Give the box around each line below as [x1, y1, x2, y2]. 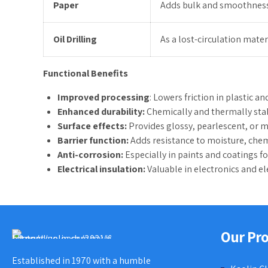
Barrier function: [57, 134, 129, 147]
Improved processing [57, 91, 150, 103]
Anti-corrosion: [57, 148, 123, 161]
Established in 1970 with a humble [12, 254, 151, 267]
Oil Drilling [53, 33, 97, 45]
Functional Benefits [43, 67, 128, 80]
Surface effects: [57, 120, 127, 132]
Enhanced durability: [57, 105, 145, 118]
